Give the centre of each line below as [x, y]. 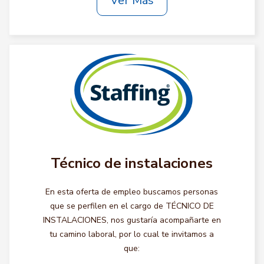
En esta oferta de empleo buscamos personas [132, 192]
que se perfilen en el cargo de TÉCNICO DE [132, 206]
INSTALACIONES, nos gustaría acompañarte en [132, 220]
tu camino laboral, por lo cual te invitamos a [132, 234]
